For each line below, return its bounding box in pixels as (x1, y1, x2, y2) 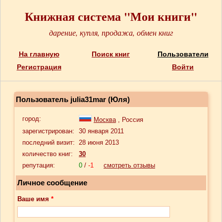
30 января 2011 (79, 127, 124, 135)
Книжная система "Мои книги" (24, 7, 197, 25)
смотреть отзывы (104, 162, 155, 169)
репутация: (22, 162, 55, 169)
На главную (18, 50, 59, 58)
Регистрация (16, 63, 61, 71)
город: (22, 115, 41, 122)
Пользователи (157, 50, 209, 58)
